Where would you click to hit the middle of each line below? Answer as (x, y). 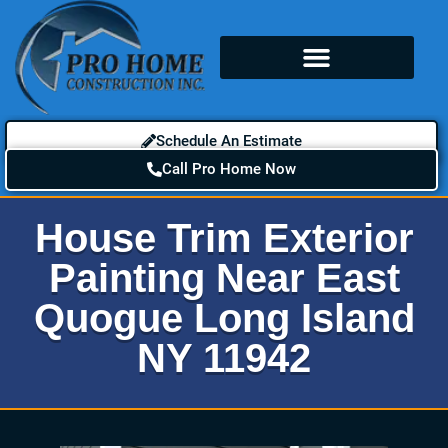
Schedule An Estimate (229, 140)
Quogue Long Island (224, 317)
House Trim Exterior (224, 237)
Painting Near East (224, 277)
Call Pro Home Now (229, 168)
